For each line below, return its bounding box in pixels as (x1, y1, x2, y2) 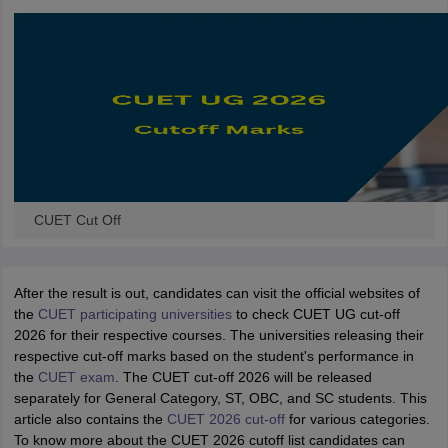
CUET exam (37, 369, 115, 385)
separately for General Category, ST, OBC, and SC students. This (13, 390, 427, 406)
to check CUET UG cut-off (231, 306, 400, 322)
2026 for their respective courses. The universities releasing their (13, 327, 424, 343)
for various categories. (284, 411, 430, 427)
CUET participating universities (37, 306, 232, 322)
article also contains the (13, 411, 167, 427)
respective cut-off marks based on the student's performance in (13, 348, 414, 364)
